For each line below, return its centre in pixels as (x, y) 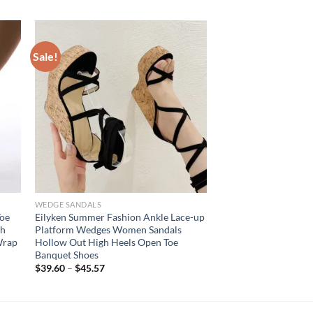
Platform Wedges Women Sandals (108, 229)
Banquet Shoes (66, 254)
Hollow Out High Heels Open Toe (106, 242)
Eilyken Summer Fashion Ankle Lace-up (119, 217)
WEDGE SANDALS (68, 204)
